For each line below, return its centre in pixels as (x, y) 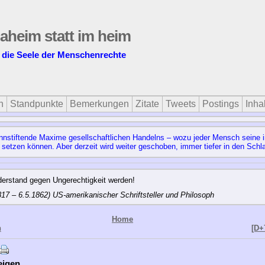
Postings (221, 104)
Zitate (147, 104)
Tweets (181, 104)
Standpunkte (37, 104)
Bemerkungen (99, 104)
